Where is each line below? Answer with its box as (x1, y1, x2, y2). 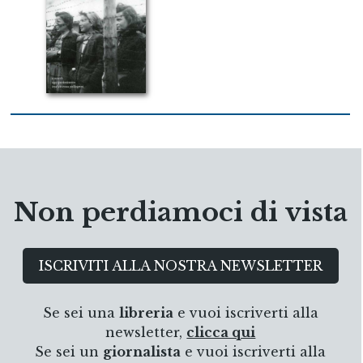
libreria (118, 305, 173, 322)
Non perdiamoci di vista (13, 196, 348, 229)
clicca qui (186, 324, 256, 341)
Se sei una (42, 305, 119, 322)
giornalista (103, 344, 181, 361)
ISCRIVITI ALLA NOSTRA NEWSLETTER (38, 258, 322, 275)
